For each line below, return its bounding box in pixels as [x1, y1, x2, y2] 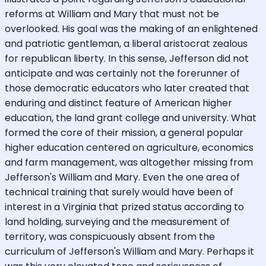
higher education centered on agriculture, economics [5, 140, 254, 154]
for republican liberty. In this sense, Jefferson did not [5, 51, 249, 65]
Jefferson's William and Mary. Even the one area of [5, 170, 240, 184]
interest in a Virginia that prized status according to [5, 199, 244, 214]
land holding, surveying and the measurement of [5, 214, 230, 229]
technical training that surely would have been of [5, 185, 233, 199]
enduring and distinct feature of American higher [5, 96, 232, 110]
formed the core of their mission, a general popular [5, 125, 243, 140]
